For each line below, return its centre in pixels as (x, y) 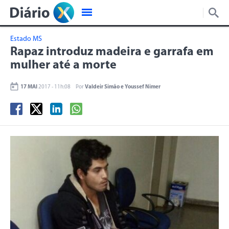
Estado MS (26, 39)
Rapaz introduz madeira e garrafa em (112, 52)
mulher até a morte (63, 65)
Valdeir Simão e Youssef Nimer (123, 87)
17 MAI (29, 87)
